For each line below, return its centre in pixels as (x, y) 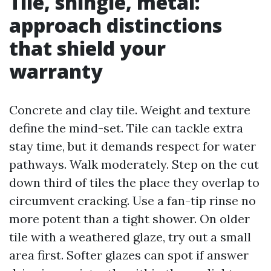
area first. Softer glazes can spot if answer (129, 255)
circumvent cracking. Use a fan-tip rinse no (132, 201)
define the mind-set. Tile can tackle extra (126, 128)
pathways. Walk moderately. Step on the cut (134, 164)
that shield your (87, 48)
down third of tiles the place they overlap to (134, 182)
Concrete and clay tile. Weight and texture (130, 110)
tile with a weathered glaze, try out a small (130, 237)
